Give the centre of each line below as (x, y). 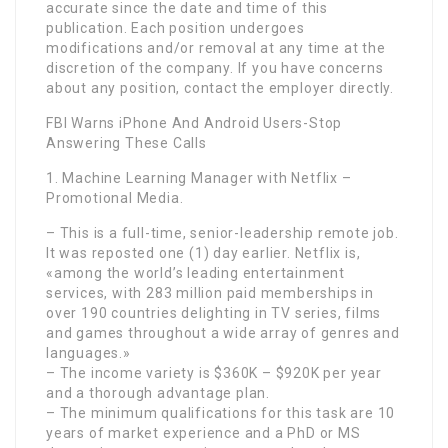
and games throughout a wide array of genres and (223, 332)
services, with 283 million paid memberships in (210, 292)
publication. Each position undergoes (175, 27)
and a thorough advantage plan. (158, 392)
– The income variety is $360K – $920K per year (214, 372)
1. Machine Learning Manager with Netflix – (199, 177)
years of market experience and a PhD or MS (203, 432)
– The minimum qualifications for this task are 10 (221, 412)
